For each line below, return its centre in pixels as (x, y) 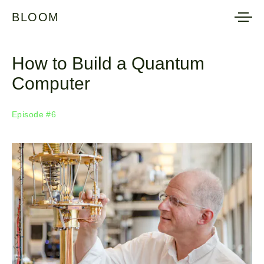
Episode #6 (34, 114)
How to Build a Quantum (108, 63)
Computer (51, 83)
